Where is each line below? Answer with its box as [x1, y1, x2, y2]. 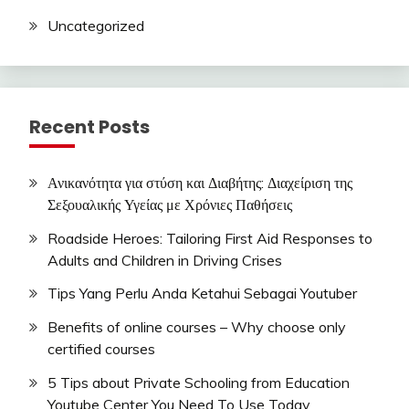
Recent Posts [29, 113, 150, 140]
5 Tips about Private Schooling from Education [47, 372, 350, 392]
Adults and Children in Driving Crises [47, 250, 282, 269]
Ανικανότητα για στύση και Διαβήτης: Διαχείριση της [47, 173, 352, 192]
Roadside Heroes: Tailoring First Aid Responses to [47, 228, 372, 247]
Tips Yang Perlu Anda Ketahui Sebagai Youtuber [47, 284, 357, 303]
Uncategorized [47, 16, 144, 35]
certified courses [47, 340, 155, 359]
